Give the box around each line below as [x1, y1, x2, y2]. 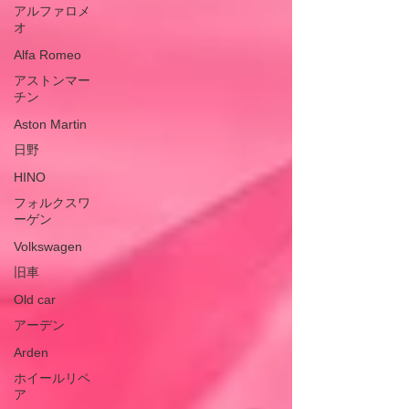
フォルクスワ [14, 195, 90, 211]
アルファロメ [14, 4, 90, 19]
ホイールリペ [14, 371, 90, 386]
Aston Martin [14, 117, 87, 132]
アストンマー [14, 73, 90, 89]
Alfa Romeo [14, 47, 81, 63]
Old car [14, 292, 56, 308]
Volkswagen [14, 239, 82, 255]
